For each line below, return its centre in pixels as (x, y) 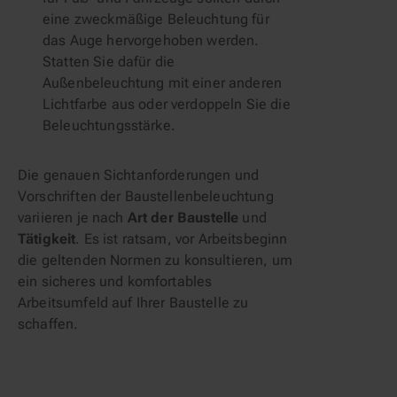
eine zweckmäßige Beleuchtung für (156, 19)
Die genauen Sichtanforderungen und (139, 175)
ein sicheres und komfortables (115, 281)
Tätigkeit (47, 239)
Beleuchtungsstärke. (109, 125)
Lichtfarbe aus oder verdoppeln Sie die (167, 104)
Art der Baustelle (183, 218)
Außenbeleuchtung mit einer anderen (163, 83)
